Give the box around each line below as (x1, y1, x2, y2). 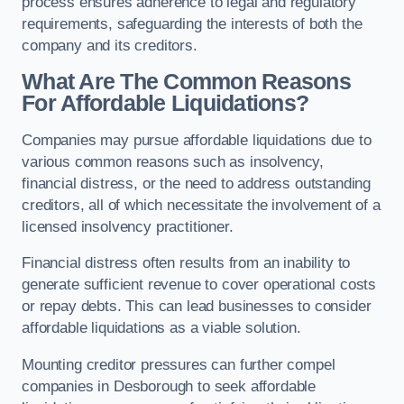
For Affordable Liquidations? (22, 91, 309, 116)
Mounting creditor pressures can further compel (22, 355, 335, 373)
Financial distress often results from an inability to (22, 254, 351, 272)
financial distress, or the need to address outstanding (22, 174, 372, 192)
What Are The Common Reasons (22, 69, 351, 95)
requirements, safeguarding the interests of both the (22, 14, 363, 32)
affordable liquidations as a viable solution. (22, 319, 301, 337)
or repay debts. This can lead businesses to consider (22, 298, 372, 316)
